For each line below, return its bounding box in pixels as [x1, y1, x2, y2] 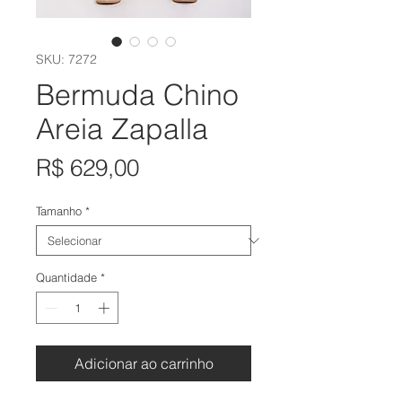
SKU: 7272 [36, 51, 97, 68]
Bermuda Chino [36, 77, 239, 113]
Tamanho [36, 204, 82, 219]
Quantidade [36, 270, 97, 285]
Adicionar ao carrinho [74, 354, 214, 372]
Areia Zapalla [36, 111, 208, 147]
